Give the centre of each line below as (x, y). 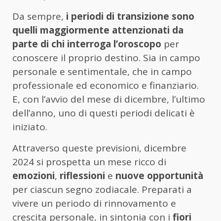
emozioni (34, 176)
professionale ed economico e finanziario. (106, 86)
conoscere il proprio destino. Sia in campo (106, 58)
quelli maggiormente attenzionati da (98, 30)
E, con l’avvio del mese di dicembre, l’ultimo (109, 99)
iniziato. (30, 127)
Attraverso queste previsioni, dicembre (99, 148)
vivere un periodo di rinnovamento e (94, 203)
